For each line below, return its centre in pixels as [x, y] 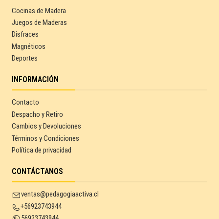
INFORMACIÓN [35, 80]
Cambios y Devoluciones [46, 126]
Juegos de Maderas [39, 22]
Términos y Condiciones [45, 138]
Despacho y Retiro [37, 114]
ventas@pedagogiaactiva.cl [60, 194]
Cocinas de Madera [39, 11]
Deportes [25, 58]
